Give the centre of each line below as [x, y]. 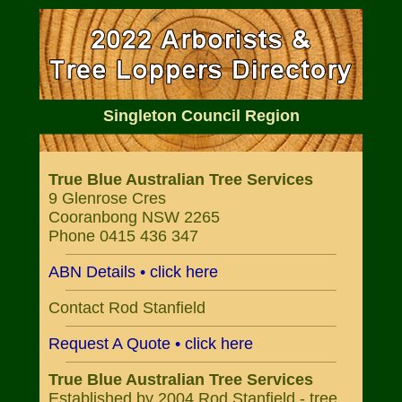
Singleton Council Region [201, 116]
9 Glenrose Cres [107, 198]
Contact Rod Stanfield [127, 308]
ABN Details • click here [133, 272]
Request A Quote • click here [151, 344]
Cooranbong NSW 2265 [134, 217]
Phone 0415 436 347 [123, 236]
